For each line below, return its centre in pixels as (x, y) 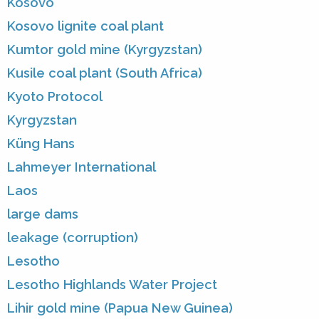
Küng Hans (41, 144)
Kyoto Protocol (55, 97)
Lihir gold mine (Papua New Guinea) (120, 308)
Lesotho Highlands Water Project (112, 285)
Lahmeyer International (82, 167)
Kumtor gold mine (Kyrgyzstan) (105, 50)
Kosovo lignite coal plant (85, 26)
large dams (43, 214)
